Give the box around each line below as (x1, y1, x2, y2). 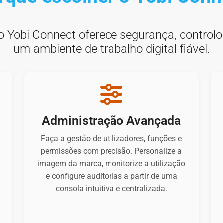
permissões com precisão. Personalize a (41, 146, 182, 156)
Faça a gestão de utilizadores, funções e (41, 134, 182, 144)
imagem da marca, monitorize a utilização (37, 159, 186, 169)
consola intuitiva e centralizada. (55, 184, 167, 194)
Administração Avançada (42, 113, 181, 128)
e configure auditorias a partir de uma (45, 171, 177, 181)
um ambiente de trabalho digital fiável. (13, 42, 210, 56)
